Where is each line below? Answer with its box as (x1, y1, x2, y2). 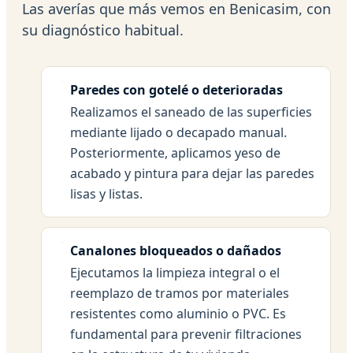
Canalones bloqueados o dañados (70, 241, 281, 259)
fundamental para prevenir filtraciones (70, 325, 302, 343)
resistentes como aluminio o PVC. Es (70, 304, 286, 322)
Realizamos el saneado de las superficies (70, 102, 312, 121)
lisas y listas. (70, 184, 143, 203)
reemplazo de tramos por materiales (70, 284, 289, 302)
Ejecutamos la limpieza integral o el (70, 263, 280, 281)
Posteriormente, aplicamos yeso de (70, 143, 281, 162)
